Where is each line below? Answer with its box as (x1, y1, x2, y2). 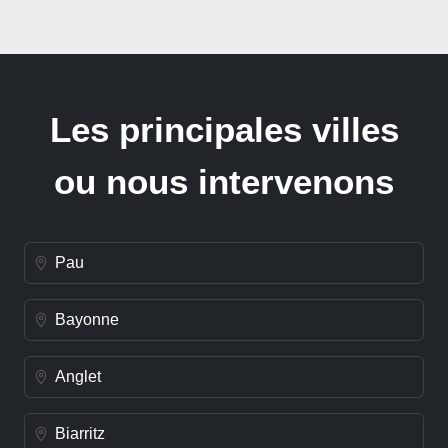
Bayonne (55, 310, 119, 328)
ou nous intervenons (54, 162, 394, 201)
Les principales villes (49, 110, 399, 149)
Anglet (55, 367, 101, 385)
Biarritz (55, 424, 105, 442)
